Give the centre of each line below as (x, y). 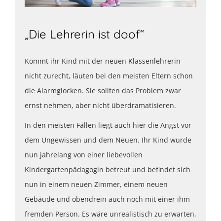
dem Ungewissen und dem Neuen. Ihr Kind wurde (108, 140)
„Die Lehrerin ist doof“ (84, 34)
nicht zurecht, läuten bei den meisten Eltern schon (109, 75)
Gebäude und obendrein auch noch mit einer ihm (107, 199)
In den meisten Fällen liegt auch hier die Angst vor (108, 125)
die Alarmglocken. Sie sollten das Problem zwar (103, 90)
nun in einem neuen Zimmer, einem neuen (96, 184)
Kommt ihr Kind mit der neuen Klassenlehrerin (103, 61)
